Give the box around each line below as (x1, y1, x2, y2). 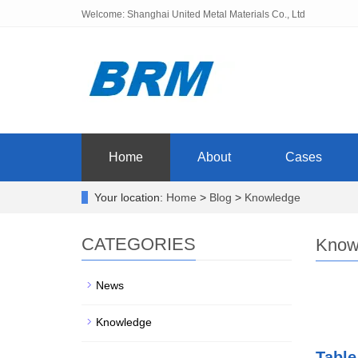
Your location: (94, 191, 166, 204)
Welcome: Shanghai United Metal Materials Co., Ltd (82, 9, 305, 20)
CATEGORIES (82, 234, 196, 254)
